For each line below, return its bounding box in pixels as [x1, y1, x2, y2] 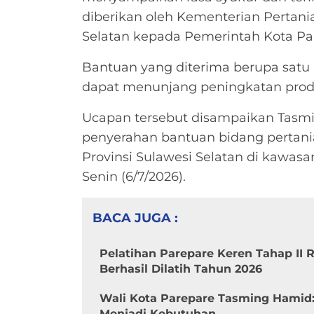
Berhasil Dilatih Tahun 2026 [100, 261, 262, 275]
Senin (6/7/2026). [82, 168, 186, 184]
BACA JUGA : [93, 210, 178, 226]
